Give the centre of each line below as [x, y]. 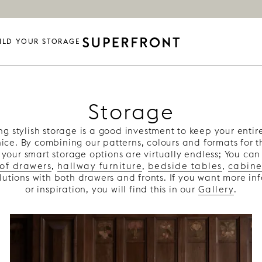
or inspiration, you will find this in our [112, 189]
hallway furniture [100, 166]
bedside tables [185, 166]
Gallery [216, 189]
